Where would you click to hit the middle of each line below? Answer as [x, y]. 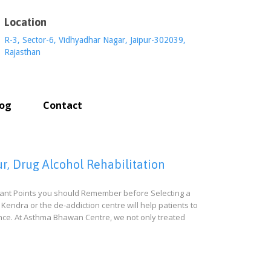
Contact [63, 105]
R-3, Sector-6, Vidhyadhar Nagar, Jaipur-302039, [95, 40]
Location [25, 22]
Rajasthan [22, 52]
